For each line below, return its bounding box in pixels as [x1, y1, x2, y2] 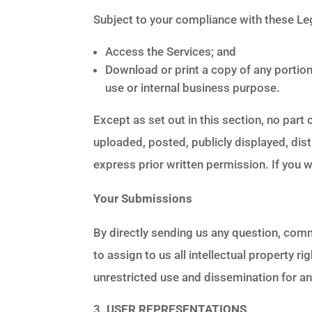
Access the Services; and [105, 44, 237, 58]
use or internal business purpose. [105, 80, 281, 95]
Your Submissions [93, 191, 193, 205]
